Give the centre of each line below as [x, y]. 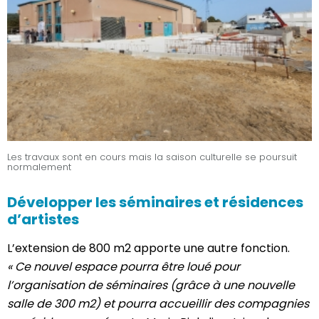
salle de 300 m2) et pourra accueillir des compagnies [158, 304]
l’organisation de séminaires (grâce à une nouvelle [151, 286]
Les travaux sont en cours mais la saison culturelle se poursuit [152, 157]
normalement [39, 167]
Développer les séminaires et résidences [155, 203]
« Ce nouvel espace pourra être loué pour [124, 267]
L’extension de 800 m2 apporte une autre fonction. [148, 249]
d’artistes [43, 220]
